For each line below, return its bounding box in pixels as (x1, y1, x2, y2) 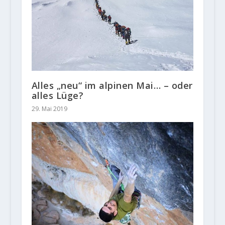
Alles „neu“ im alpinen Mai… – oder (31, 79, 193, 91)
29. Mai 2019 (31, 104, 67, 113)
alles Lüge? (31, 89, 84, 101)
